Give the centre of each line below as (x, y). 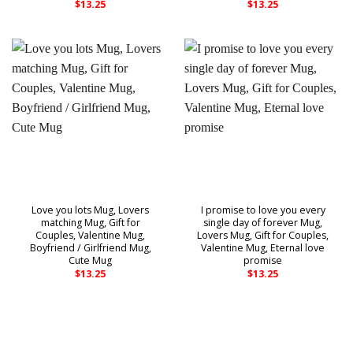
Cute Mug (90, 261)
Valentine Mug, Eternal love (263, 248)
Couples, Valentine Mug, (90, 236)
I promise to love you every (263, 210)
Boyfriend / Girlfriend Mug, (90, 248)
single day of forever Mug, (263, 223)
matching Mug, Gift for (90, 223)
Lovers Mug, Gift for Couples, (263, 236)
